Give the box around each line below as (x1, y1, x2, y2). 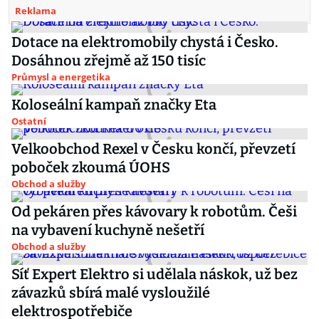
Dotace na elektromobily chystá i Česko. (11, 33, 278, 51)
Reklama (15, 4, 56, 17)
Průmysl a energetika (11, 70, 110, 83)
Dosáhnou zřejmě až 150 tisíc (11, 52, 206, 69)
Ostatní (11, 115, 46, 127)
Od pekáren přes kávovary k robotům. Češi (11, 203, 297, 220)
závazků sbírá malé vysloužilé (11, 284, 210, 301)
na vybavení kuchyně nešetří (11, 221, 204, 239)
